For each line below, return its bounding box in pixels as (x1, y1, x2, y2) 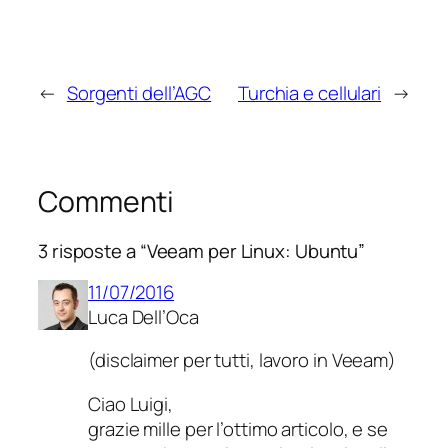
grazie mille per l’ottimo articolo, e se (88, 415, 388, 442)
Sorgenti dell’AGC (66, 79, 212, 106)
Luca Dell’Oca (88, 303, 199, 330)
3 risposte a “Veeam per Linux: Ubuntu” (38, 238, 366, 265)
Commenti (38, 181, 175, 221)
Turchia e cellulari (237, 79, 382, 106)
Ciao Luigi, (88, 390, 173, 417)
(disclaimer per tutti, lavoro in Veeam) (88, 347, 397, 374)
